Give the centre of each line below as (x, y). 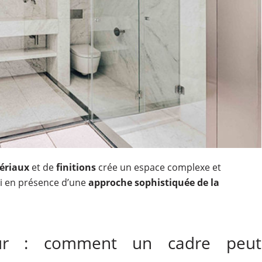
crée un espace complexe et (158, 167)
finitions (76, 167)
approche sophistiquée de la (154, 182)
